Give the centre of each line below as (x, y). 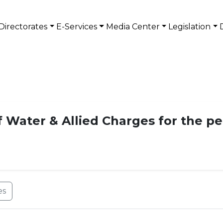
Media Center (133, 27)
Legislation (190, 27)
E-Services (77, 27)
